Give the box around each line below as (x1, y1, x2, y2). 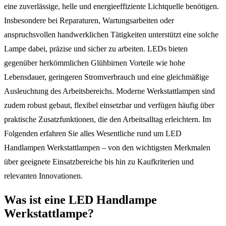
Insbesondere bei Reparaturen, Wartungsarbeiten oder (4, 16, 174, 25)
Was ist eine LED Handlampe (4, 193, 157, 206)
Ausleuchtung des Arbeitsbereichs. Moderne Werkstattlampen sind (4, 86, 215, 95)
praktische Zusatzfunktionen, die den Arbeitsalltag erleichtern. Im (4, 115, 211, 124)
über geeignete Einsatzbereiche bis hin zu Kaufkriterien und (4, 157, 194, 166)
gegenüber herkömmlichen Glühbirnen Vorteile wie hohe (4, 58, 185, 67)
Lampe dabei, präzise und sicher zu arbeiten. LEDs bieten (4, 44, 188, 53)
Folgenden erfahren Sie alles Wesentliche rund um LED (4, 129, 182, 138)
